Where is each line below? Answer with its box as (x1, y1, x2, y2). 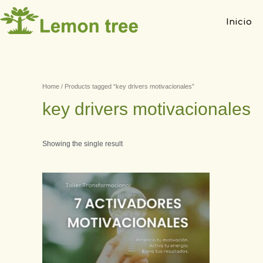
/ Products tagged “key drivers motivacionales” (59, 83, 194, 90)
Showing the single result (42, 140, 123, 149)
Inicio (225, 17, 252, 27)
